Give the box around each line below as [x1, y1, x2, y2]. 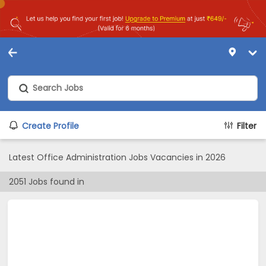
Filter [237, 120, 256, 132]
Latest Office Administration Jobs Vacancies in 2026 [9, 151, 226, 163]
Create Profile [22, 120, 79, 132]
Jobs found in [26, 176, 84, 188]
